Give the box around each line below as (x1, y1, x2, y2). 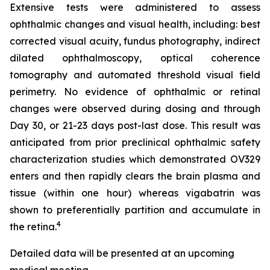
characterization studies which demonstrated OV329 (10, 152, 260, 165)
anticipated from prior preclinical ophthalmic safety (10, 136, 260, 148)
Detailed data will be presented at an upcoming (10, 246, 234, 259)
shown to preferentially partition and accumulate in (10, 203, 260, 216)
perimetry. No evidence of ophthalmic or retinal (10, 85, 260, 98)
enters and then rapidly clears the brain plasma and (10, 169, 260, 182)
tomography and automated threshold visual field (10, 68, 260, 81)
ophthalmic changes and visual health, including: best (10, 17, 260, 30)
